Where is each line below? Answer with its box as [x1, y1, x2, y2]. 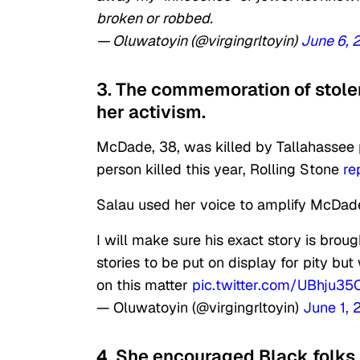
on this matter [96, 276, 192, 295]
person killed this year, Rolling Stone [96, 160, 343, 179]
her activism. [96, 100, 206, 124]
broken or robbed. [96, 9, 213, 28]
